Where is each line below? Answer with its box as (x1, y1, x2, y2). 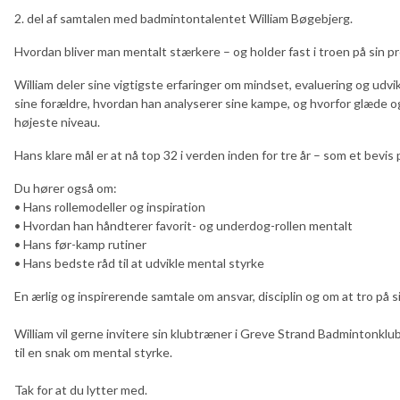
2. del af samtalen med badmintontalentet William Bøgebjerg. (14, 10, 353, 26)
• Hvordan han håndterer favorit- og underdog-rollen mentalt (14, 217, 353, 233)
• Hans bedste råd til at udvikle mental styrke (14, 254, 264, 271)
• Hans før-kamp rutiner (14, 236, 146, 252)
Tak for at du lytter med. (14, 381, 147, 397)
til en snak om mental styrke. (14, 344, 175, 360)
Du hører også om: (14, 179, 117, 196)
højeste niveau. (14, 113, 100, 129)
